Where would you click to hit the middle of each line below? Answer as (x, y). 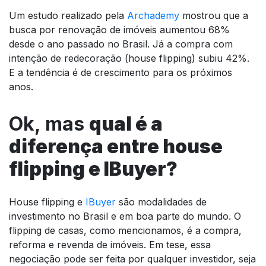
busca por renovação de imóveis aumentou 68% (119, 29)
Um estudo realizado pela (68, 15)
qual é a (126, 123)
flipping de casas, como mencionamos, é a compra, (125, 230)
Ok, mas (49, 123)
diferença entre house (116, 146)
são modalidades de (161, 202)
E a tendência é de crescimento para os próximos (121, 72)
